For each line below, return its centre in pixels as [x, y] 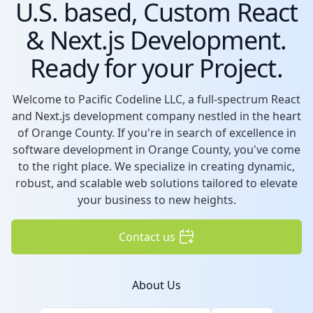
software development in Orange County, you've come [156, 150]
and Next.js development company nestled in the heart [156, 116]
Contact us [147, 237]
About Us [156, 285]
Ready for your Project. [156, 68]
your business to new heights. [156, 200]
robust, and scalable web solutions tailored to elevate [156, 183]
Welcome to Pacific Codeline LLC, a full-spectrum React [156, 100]
